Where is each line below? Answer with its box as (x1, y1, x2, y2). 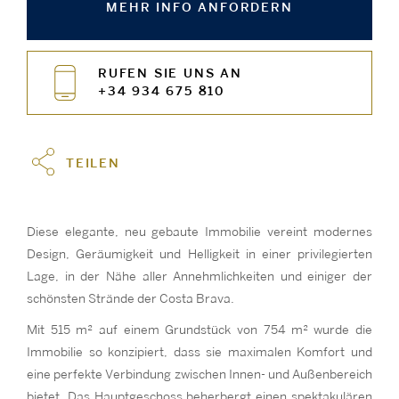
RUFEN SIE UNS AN (98, 68, 242, 79)
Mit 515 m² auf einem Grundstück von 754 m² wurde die (27, 324, 372, 336)
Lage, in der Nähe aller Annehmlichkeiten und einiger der (27, 271, 372, 282)
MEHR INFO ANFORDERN (106, 2, 293, 13)
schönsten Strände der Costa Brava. (27, 293, 234, 305)
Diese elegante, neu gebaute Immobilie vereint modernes (27, 226, 372, 238)
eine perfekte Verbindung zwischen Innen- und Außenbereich (27, 369, 372, 380)
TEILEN (66, 158, 120, 169)
